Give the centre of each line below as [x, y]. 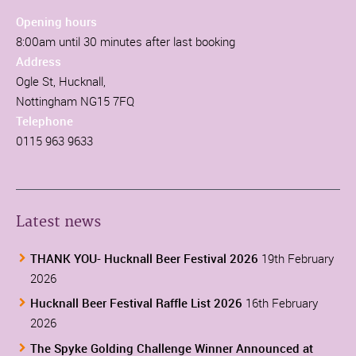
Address [39, 61]
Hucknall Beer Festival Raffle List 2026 [136, 303]
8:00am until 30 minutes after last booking [126, 41]
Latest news [58, 222]
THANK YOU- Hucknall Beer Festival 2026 [144, 258]
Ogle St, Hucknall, [61, 81]
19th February [298, 258]
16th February [282, 303]
